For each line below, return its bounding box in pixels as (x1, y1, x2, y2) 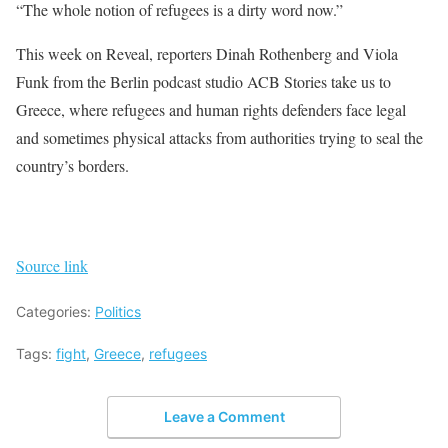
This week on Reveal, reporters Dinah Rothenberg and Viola (16, 43, 398, 64)
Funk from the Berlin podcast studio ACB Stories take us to (16, 71, 391, 92)
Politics (95, 303, 141, 320)
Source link (16, 255, 88, 276)
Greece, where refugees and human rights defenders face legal (16, 99, 406, 120)
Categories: (16, 303, 95, 320)
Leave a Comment (163, 407, 285, 425)
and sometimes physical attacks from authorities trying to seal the (16, 127, 423, 148)
